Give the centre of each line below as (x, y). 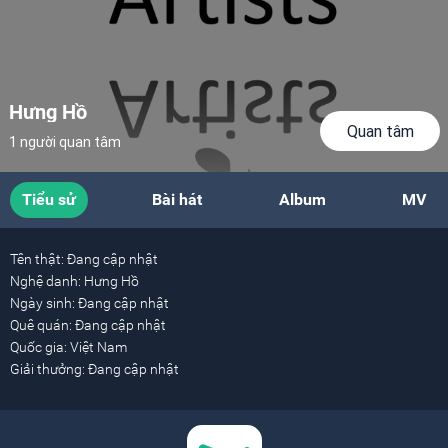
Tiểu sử (49, 199)
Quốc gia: (38, 347)
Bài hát (177, 199)
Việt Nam (97, 347)
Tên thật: (37, 259)
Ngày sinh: (42, 303)
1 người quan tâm (65, 142)
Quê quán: (41, 325)
